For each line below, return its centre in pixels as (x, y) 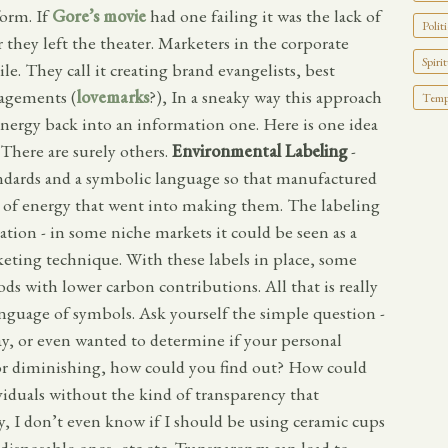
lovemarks (113, 97)
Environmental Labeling (259, 151)
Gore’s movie (99, 16)
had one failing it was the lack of (263, 16)
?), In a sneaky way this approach (265, 97)
